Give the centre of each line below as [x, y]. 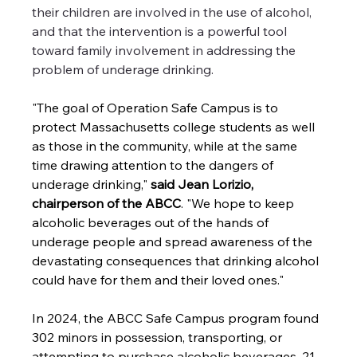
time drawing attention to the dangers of [155, 165]
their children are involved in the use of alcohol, [174, 12]
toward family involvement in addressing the [166, 51]
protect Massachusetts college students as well [175, 127]
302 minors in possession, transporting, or [159, 337]
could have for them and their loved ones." [160, 280]
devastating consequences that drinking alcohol [177, 261]
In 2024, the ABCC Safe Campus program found [177, 318]
